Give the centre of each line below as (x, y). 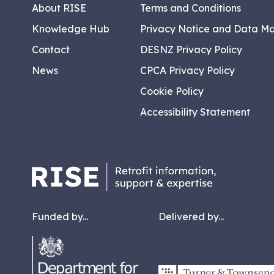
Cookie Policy (172, 91)
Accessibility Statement (195, 112)
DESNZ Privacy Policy (191, 50)
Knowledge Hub (71, 29)
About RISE (59, 8)
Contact (51, 50)
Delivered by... (191, 217)
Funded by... (60, 217)
